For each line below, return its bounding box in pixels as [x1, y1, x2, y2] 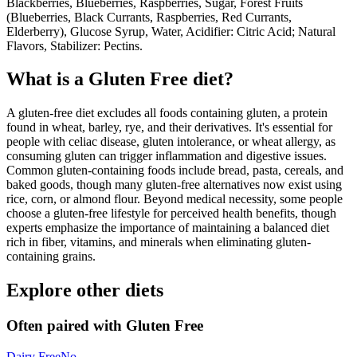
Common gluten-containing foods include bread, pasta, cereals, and [6, 163, 343, 178]
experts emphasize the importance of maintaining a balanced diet [6, 221, 329, 235]
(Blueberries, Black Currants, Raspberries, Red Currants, [6, 10, 292, 24]
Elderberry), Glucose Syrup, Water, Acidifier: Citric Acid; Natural [6, 24, 335, 38]
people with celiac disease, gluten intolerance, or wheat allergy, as [6, 135, 335, 149]
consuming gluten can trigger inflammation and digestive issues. [6, 149, 327, 163]
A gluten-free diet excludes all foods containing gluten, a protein [6, 106, 328, 120]
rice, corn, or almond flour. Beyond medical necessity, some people [6, 192, 343, 206]
